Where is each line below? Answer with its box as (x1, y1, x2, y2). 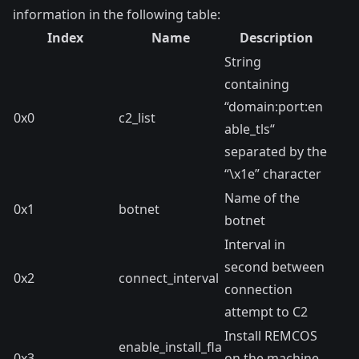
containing (224, 75, 289, 93)
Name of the (224, 189, 300, 207)
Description (240, 29, 313, 46)
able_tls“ (224, 120, 275, 138)
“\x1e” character (224, 165, 321, 183)
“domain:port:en (224, 98, 323, 115)
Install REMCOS (224, 327, 317, 345)
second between (224, 258, 325, 276)
